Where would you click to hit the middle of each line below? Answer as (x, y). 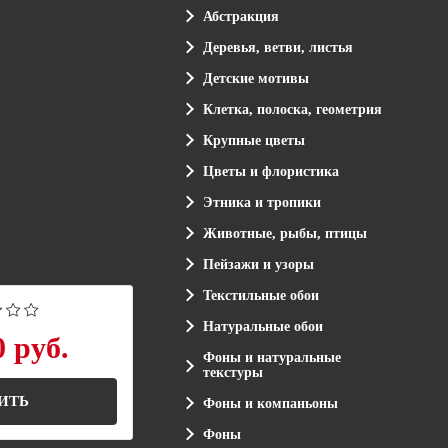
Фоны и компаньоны (270, 403)
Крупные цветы (253, 140)
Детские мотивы (255, 78)
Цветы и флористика (270, 171)
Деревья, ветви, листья (277, 47)
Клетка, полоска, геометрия (292, 109)
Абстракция (240, 16)
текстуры (232, 372)
